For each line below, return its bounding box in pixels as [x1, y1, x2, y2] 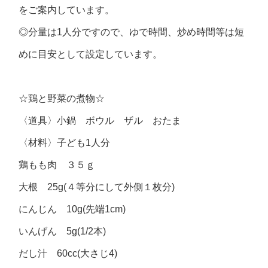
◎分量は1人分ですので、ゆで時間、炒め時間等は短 [19, 27, 245, 37]
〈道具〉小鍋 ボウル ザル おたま [19, 115, 182, 126]
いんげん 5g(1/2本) [19, 226, 106, 236]
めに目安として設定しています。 [19, 49, 163, 59]
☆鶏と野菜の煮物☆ [19, 93, 105, 103]
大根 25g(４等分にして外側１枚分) [19, 182, 175, 192]
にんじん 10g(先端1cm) [19, 204, 126, 214]
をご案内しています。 [19, 5, 115, 15]
